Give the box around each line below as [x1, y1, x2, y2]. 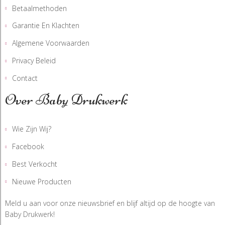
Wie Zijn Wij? [12, 124, 51, 134]
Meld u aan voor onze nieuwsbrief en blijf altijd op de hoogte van [5, 198, 215, 208]
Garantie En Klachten [12, 21, 79, 31]
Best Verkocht [12, 159, 57, 169]
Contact [12, 73, 38, 83]
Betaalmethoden [12, 3, 67, 13]
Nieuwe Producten [12, 176, 71, 186]
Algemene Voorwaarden [12, 38, 89, 48]
